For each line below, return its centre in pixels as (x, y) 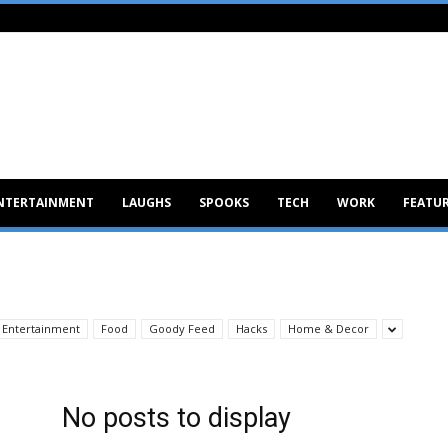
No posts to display (176, 418)
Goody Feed (182, 328)
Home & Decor (328, 328)
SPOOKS (224, 202)
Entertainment (41, 328)
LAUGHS (146, 202)
